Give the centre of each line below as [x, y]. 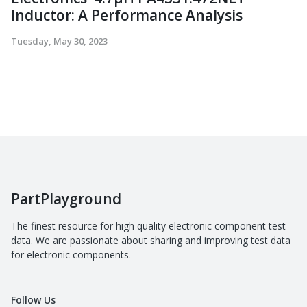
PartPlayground [66, 198]
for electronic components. [71, 254]
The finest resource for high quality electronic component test [148, 225]
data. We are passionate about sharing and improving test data [151, 240]
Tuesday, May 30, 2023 [59, 41]
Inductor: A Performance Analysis [127, 15]
